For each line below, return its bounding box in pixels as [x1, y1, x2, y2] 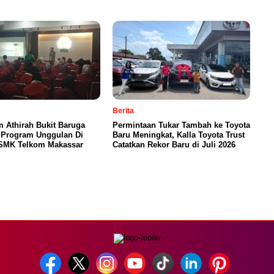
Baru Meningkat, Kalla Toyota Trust [113, 130, 245, 139]
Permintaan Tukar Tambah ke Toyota [113, 120, 250, 130]
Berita [113, 106, 134, 115]
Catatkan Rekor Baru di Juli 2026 [113, 139, 235, 149]
